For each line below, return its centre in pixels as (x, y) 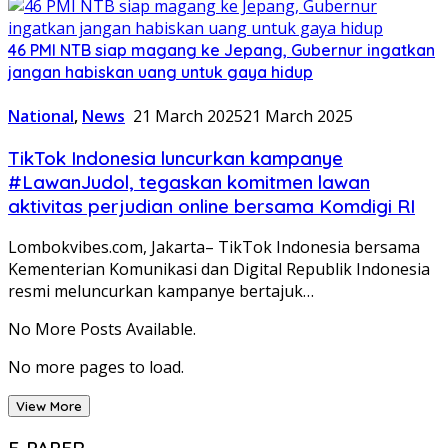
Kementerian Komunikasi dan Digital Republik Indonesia (219, 269)
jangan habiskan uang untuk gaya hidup (160, 71)
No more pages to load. (96, 367)
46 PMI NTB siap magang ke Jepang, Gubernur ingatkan (221, 49)
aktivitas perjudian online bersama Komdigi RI (211, 205)
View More (49, 406)
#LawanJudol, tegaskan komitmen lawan (189, 181)
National (41, 115)
